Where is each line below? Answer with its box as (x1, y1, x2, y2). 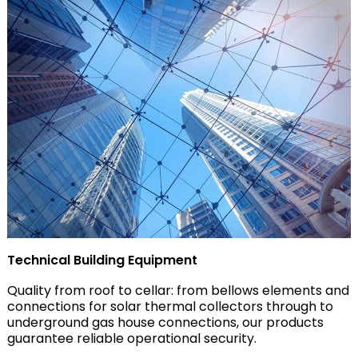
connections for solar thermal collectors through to (6, 297, 333, 316)
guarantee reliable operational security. (6, 329, 257, 348)
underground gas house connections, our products (6, 313, 324, 332)
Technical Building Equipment (6, 251, 197, 270)
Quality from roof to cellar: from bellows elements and (6, 281, 349, 300)
